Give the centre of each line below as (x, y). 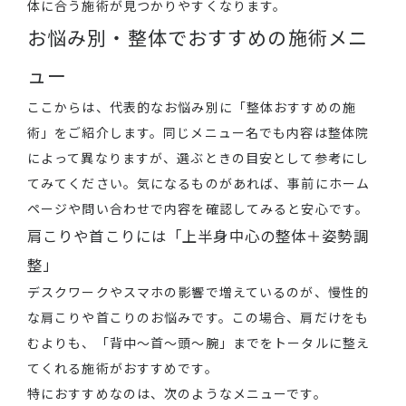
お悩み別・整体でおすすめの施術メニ (198, 38)
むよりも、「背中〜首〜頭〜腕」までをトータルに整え (198, 343)
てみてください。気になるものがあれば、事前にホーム (198, 184)
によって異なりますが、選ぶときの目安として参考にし (198, 158)
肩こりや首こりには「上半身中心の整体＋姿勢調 (198, 236)
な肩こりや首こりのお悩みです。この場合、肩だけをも (198, 318)
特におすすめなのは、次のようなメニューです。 (177, 394)
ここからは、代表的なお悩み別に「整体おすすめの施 (192, 107)
